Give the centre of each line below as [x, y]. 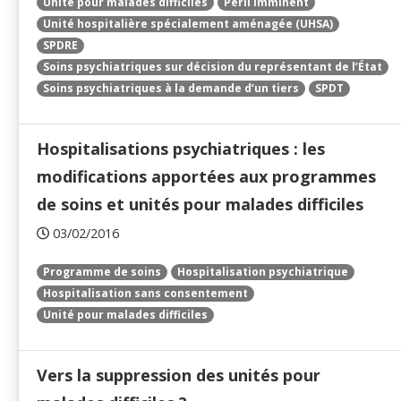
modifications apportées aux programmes [206, 177]
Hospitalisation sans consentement [145, 294]
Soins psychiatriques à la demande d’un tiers [171, 89]
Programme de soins [102, 272]
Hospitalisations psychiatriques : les [181, 149]
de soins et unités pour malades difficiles [200, 205]
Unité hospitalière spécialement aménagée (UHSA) [188, 24]
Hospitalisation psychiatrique [263, 272]
